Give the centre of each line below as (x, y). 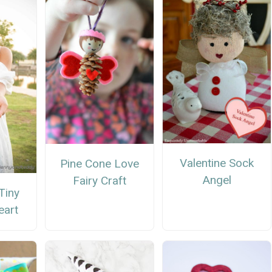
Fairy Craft (99, 181)
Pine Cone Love (99, 164)
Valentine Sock (217, 163)
